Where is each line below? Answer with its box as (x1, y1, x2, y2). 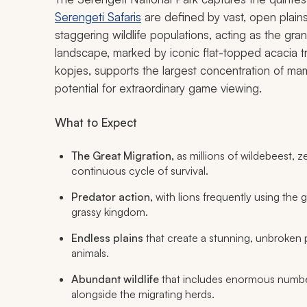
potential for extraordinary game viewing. (55, 81, 262, 96)
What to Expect (55, 115, 137, 130)
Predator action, (71, 190, 153, 204)
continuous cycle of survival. (71, 164, 208, 178)
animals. (71, 246, 109, 260)
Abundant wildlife (71, 272, 159, 286)
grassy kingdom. (71, 205, 148, 219)
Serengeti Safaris (55, 10, 141, 25)
